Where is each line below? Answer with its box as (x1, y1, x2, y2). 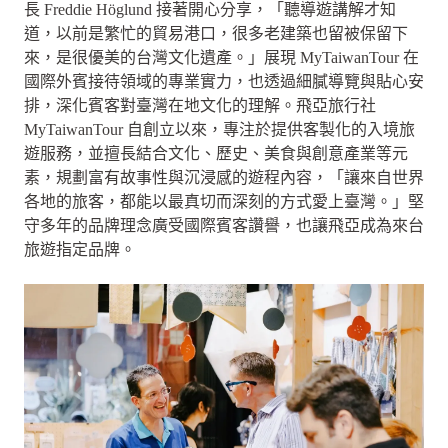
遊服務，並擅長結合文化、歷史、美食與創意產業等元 (24, 144, 408, 162)
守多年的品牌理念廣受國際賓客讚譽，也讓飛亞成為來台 (24, 216, 424, 234)
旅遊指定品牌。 (24, 240, 136, 258)
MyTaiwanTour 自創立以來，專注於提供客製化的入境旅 (24, 120, 415, 138)
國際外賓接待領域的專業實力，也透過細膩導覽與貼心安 (24, 72, 424, 90)
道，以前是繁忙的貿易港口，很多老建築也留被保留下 (24, 24, 408, 42)
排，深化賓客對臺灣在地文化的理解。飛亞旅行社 (24, 96, 376, 114)
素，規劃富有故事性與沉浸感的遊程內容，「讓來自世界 (24, 168, 424, 186)
